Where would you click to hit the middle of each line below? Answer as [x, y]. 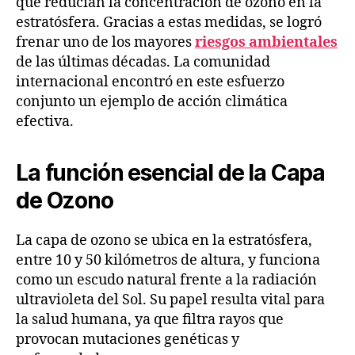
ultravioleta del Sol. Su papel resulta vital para [170, 300]
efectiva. [45, 121]
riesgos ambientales [266, 42]
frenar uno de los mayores [105, 42]
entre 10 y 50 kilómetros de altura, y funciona [168, 260]
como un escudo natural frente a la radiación [166, 280]
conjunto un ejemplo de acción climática [152, 101]
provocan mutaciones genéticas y [128, 339]
